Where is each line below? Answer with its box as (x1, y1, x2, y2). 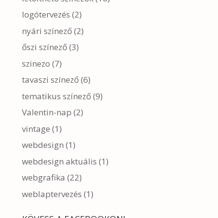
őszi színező (21, 41, 67, 53)
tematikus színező (21, 90, 91, 102)
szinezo (21, 57, 50, 69)
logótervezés (21, 9, 70, 20)
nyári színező (21, 25, 72, 36)
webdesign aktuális (21, 155, 97, 167)
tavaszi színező (21, 74, 79, 85)
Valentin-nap (21, 107, 72, 118)
